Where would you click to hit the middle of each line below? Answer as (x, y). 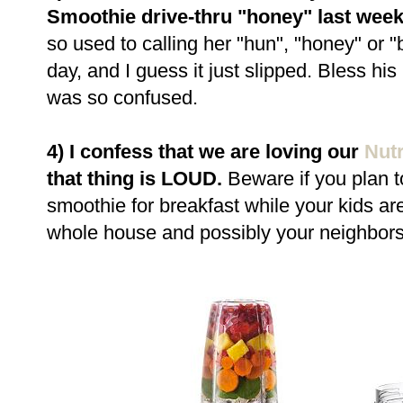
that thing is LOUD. (137, 178)
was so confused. (122, 97)
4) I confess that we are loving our (206, 151)
